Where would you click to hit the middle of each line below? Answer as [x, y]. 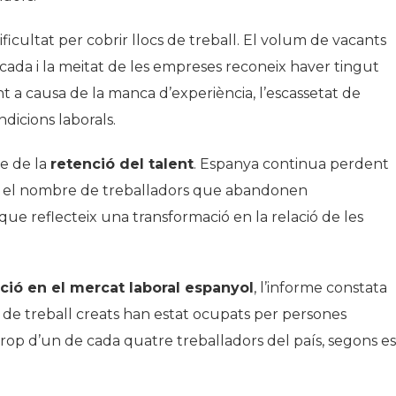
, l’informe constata [320, 288]
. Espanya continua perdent [291, 164]
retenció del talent [122, 164]
